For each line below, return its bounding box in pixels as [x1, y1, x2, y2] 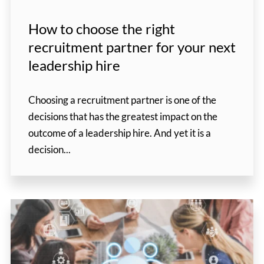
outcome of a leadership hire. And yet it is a [28, 127, 211, 140]
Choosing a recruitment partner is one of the [28, 94, 216, 107]
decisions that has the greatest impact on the [28, 110, 217, 123]
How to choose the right [28, 20, 175, 38]
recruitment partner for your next [28, 38, 236, 56]
